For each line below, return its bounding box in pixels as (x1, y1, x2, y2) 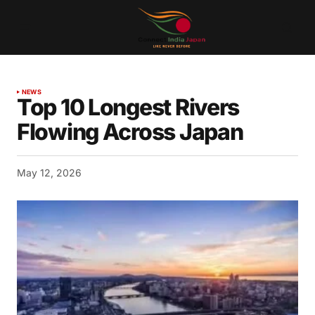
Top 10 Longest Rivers (17, 94, 240, 122)
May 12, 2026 (17, 167, 82, 179)
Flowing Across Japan (17, 118, 243, 146)
